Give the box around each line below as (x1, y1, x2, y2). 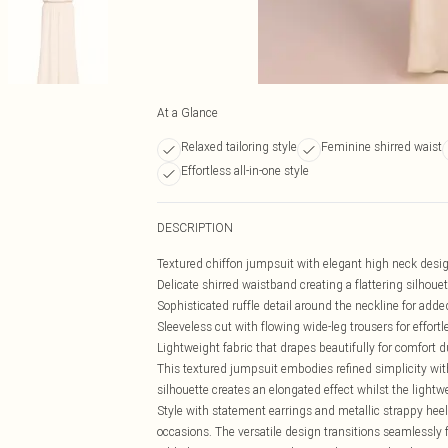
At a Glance (157, 105, 218, 120)
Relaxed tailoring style (181, 139, 297, 154)
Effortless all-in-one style (181, 163, 309, 178)
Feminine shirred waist (321, 139, 442, 154)
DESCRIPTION (157, 220, 233, 235)
